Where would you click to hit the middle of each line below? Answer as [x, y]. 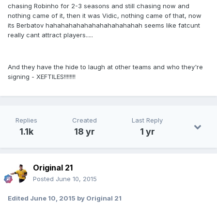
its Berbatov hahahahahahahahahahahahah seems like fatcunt [104, 25]
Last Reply [147, 120]
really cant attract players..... [50, 35]
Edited [19, 198]
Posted [44, 178]
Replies [26, 120]
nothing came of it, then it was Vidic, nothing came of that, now [105, 15]
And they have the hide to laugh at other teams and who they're [105, 67]
